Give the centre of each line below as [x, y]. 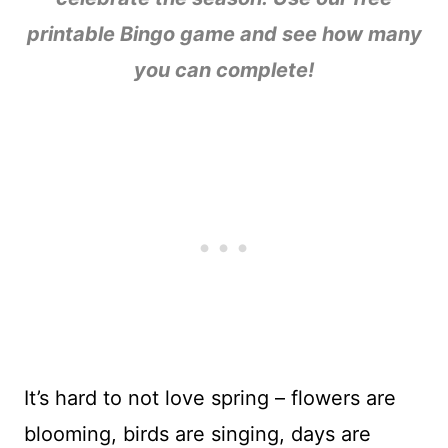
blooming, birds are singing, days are [197, 434]
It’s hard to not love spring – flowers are [210, 398]
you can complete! [224, 70]
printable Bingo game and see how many [224, 34]
